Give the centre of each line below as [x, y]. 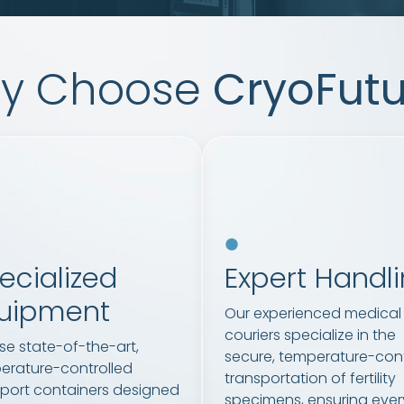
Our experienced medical [313, 314]
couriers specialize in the [310, 335]
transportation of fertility [310, 379]
